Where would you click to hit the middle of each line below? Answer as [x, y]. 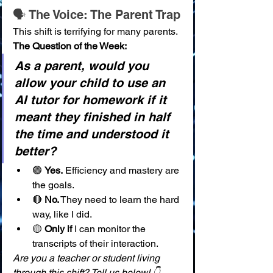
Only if [58, 229]
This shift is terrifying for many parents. [95, 31]
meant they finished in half [94, 117]
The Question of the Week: [70, 46]
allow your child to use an [92, 83]
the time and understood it [94, 134]
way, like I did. [62, 214]
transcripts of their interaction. [95, 243]
